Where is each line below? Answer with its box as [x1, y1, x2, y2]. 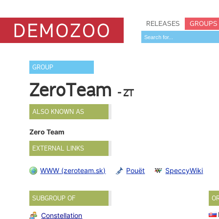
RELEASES [146, 19, 180, 28]
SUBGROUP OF [32, 194, 76, 202]
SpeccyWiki [165, 166, 203, 175]
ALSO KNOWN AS [32, 108, 85, 116]
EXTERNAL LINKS [32, 144, 85, 153]
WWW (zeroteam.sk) [40, 166, 106, 175]
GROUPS [190, 19, 218, 28]
